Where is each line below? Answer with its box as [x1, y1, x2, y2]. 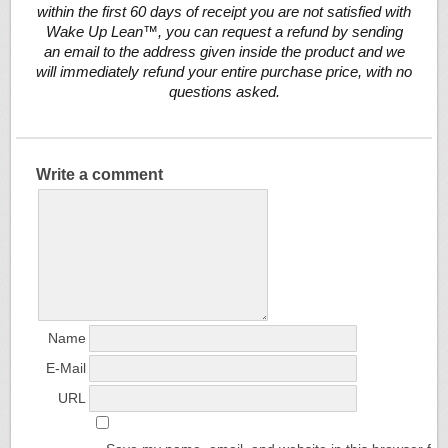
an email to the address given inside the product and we [43, 43, 405, 61]
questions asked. [168, 83, 280, 101]
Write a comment [35, 166, 163, 184]
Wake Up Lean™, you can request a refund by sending [45, 23, 403, 41]
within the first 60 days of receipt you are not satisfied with [37, 3, 411, 21]
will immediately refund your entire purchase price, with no [36, 63, 412, 81]
